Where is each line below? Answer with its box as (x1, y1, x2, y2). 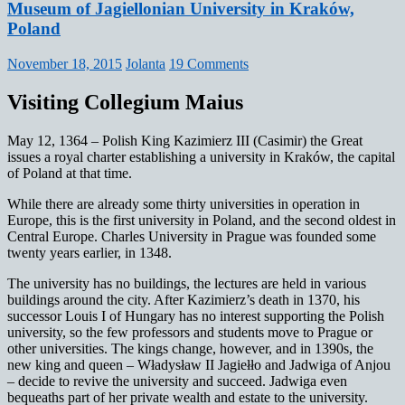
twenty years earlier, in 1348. (7, 244, 172, 260)
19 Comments (169, 56, 249, 72)
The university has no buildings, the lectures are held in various (7, 275, 366, 291)
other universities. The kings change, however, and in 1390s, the (7, 340, 373, 356)
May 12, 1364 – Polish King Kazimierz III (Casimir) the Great (7, 132, 363, 148)
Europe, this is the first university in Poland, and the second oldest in (7, 212, 396, 228)
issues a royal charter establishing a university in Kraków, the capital (7, 148, 395, 165)
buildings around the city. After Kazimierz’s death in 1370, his (7, 291, 360, 307)
